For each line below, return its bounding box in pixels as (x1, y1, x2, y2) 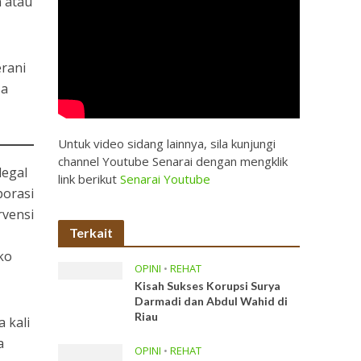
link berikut (58, 171, 121, 187)
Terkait (69, 225, 114, 240)
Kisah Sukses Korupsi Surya (135, 279, 281, 293)
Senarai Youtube (120, 171, 211, 187)
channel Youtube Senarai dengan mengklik (58, 153, 288, 169)
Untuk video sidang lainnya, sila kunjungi (58, 135, 276, 151)
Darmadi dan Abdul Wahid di (135, 294, 288, 308)
